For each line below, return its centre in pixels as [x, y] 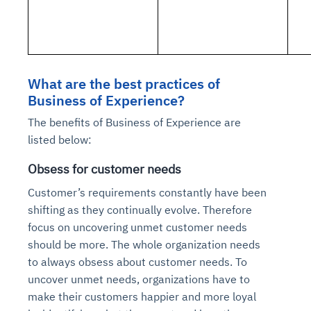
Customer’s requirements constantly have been [147, 192]
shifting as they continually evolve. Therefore [140, 209]
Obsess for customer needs [104, 169]
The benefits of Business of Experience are [134, 122]
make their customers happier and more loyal [142, 296]
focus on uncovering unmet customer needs [137, 227]
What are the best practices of [124, 83]
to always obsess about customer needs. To [137, 261]
